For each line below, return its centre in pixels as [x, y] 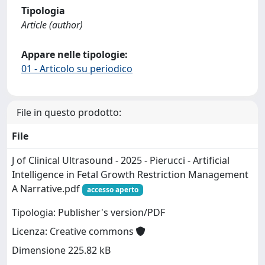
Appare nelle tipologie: [75, 54]
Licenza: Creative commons [74, 232]
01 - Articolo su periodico [77, 68]
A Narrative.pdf [47, 188]
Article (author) [52, 25]
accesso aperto [112, 189]
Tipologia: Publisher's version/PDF [88, 213]
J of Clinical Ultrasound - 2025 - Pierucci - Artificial [121, 160]
